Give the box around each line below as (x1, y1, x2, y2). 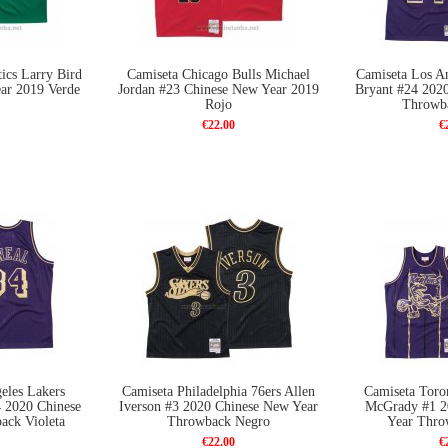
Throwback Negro (167, 414, 270, 429)
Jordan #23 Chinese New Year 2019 (118, 82, 319, 97)
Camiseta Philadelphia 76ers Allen (122, 384, 315, 399)
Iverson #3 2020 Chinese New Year (119, 399, 318, 414)
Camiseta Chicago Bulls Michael (127, 67, 310, 82)
